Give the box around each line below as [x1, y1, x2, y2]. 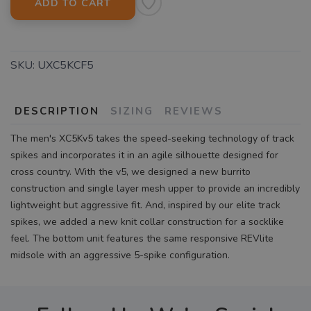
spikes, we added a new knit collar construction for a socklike [10, 215, 284, 228]
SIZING [110, 103, 153, 118]
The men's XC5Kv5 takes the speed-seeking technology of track [10, 131, 294, 145]
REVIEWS [165, 103, 223, 118]
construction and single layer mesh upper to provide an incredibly [10, 181, 300, 195]
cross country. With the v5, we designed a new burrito [10, 165, 251, 178]
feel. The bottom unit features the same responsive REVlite [10, 231, 274, 245]
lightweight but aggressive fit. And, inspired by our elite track [10, 198, 280, 212]
